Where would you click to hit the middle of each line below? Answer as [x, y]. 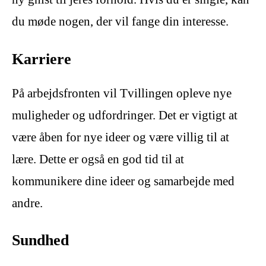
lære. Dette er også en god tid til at [98, 159]
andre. [27, 203]
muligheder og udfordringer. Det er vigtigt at [125, 115]
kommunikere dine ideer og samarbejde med [123, 181]
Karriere [42, 59]
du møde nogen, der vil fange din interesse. [120, 22]
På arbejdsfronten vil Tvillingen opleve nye [122, 93]
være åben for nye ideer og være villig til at [121, 137]
